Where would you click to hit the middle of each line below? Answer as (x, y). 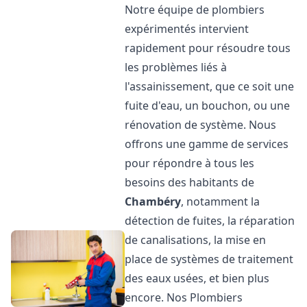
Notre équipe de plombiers (195, 10)
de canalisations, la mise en (196, 240)
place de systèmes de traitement (209, 259)
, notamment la (221, 201)
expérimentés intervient (187, 29)
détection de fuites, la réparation (210, 221)
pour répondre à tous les (190, 163)
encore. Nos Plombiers (184, 297)
